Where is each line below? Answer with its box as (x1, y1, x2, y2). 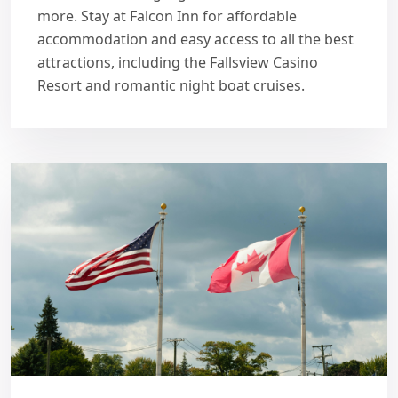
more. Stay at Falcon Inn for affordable (37, 6, 297, 27)
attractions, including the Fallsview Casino (37, 52, 318, 73)
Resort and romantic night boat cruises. (37, 76, 305, 96)
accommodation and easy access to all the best (37, 29, 354, 50)
